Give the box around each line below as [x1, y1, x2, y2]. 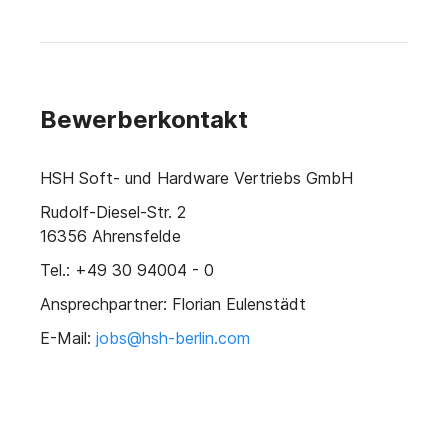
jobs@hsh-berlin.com [96, 328, 250, 349]
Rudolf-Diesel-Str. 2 [40, 202, 186, 223]
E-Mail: [40, 328, 96, 349]
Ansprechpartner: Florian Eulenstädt [40, 294, 306, 315]
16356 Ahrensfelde [40, 226, 181, 247]
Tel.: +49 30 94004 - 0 [40, 260, 214, 281]
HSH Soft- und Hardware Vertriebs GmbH [40, 168, 353, 189]
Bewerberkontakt [40, 105, 248, 135]
